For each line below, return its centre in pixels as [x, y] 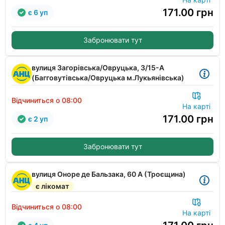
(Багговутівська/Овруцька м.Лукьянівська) [108, 78]
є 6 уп [38, 12]
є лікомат [52, 186]
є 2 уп [38, 119]
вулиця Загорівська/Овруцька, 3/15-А [98, 68]
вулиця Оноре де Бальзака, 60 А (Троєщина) [109, 174]
